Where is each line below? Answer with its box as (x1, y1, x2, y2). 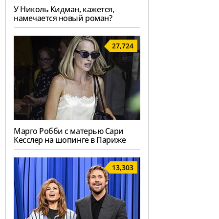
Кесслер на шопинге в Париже (14, 134, 126, 146)
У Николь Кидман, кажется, (14, 4, 114, 15)
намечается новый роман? (14, 13, 112, 24)
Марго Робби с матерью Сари (14, 126, 124, 137)
